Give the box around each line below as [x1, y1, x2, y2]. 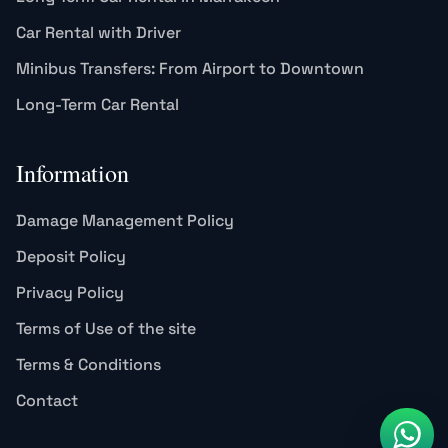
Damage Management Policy [16, 210, 234, 232]
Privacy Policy [16, 282, 124, 304]
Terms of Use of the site [16, 318, 196, 340]
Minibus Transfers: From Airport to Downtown [16, 58, 364, 80]
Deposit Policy [16, 246, 126, 268]
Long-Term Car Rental [16, 94, 179, 116]
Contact [16, 390, 78, 412]
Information [16, 157, 129, 190]
